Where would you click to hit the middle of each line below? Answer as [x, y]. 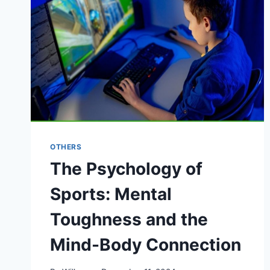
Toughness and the [129, 220]
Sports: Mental [111, 194]
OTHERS [66, 147]
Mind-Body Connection [146, 245]
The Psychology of [126, 169]
